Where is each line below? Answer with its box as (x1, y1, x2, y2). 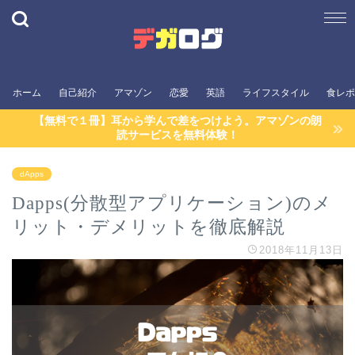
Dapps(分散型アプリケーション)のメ (12, 193, 332, 214)
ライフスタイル (242, 87, 309, 99)
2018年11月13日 (259, 244, 343, 257)
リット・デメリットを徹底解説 (12, 216, 285, 238)
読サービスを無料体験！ (116, 129, 239, 142)
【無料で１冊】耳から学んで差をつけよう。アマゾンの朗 (33, 115, 322, 128)
